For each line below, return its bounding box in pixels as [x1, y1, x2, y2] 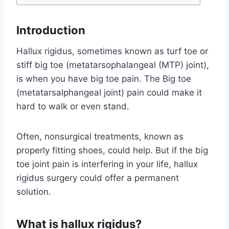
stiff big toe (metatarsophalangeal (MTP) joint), [16, 60, 209, 71]
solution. [16, 187, 51, 197]
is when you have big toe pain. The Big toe [16, 74, 191, 84]
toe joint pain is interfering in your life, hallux [16, 159, 198, 170]
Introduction [16, 24, 85, 37]
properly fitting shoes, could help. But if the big [16, 145, 208, 156]
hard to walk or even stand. [16, 101, 129, 112]
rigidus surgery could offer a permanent [16, 173, 179, 184]
